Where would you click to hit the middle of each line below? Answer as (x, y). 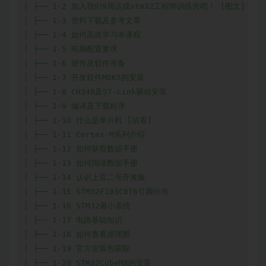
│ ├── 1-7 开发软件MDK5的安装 (84, 78)
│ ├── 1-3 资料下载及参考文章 (82, 21)
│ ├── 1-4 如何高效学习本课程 (82, 35)
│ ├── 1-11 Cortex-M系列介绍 (84, 135)
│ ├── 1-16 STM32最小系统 (77, 206)
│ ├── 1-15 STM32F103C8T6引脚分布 (96, 192)
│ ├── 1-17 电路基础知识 (73, 220)
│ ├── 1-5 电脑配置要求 (71, 49)
